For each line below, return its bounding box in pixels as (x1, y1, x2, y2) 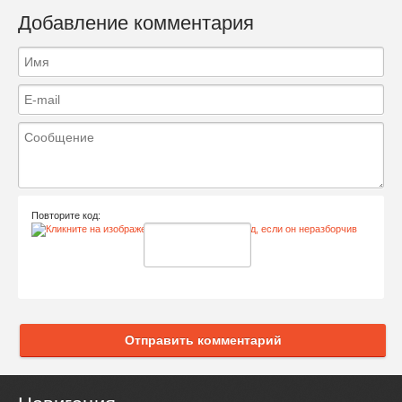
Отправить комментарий (124, 333, 282, 348)
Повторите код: (31, 210, 100, 222)
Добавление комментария (18, 11, 254, 34)
